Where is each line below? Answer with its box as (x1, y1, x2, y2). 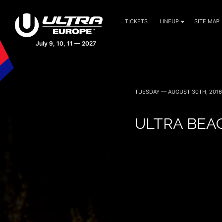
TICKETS (125, 18, 148, 25)
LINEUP (160, 18, 179, 25)
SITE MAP (194, 18, 220, 25)
